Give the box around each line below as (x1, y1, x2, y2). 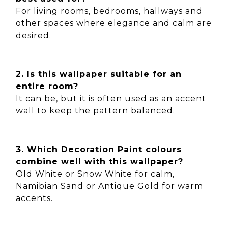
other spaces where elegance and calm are (16, 18, 212, 28)
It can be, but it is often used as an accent (16, 94, 206, 104)
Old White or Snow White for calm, (16, 168, 175, 179)
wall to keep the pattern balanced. (16, 106, 175, 116)
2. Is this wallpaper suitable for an (16, 69, 182, 79)
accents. (16, 193, 53, 203)
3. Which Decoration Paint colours (16, 144, 182, 154)
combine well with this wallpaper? (16, 156, 183, 166)
